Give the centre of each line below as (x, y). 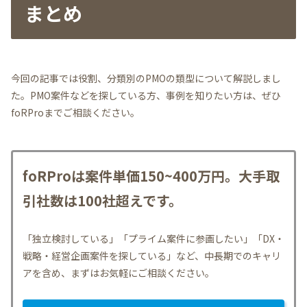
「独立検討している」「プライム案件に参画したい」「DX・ (153, 239)
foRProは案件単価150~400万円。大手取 (151, 176)
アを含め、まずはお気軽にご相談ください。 (119, 273)
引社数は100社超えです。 (102, 201)
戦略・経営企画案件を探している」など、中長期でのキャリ (152, 256)
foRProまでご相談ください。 (75, 113)
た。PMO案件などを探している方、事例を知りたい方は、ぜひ (146, 96)
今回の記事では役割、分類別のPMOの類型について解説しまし (146, 78)
